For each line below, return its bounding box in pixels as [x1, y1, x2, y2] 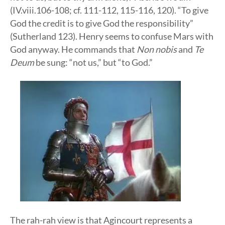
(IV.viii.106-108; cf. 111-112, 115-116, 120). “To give [10, 5, 208, 16]
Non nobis [137, 44, 177, 55]
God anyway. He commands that [10, 44, 137, 55]
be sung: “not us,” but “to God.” [34, 57, 153, 68]
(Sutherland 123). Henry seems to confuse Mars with [10, 31, 213, 42]
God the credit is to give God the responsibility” [10, 18, 193, 29]
